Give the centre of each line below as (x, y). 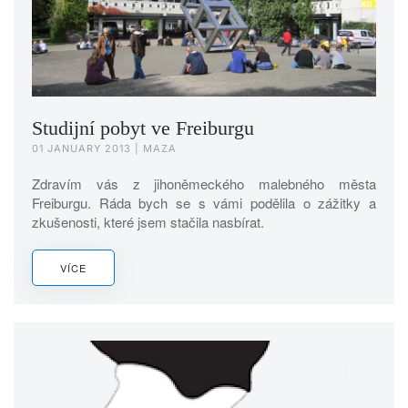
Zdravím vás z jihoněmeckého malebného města (204, 183)
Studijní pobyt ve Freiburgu (143, 127)
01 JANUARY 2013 (82, 148)
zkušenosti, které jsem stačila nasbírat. (148, 221)
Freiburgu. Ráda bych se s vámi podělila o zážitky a (204, 202)
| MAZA (154, 148)
